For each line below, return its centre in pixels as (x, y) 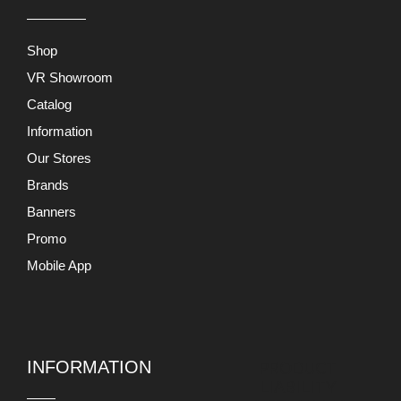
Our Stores (59, 158)
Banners (51, 211)
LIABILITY (297, 386)
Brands (48, 184)
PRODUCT (297, 367)
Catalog (49, 104)
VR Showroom (70, 77)
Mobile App (59, 265)
